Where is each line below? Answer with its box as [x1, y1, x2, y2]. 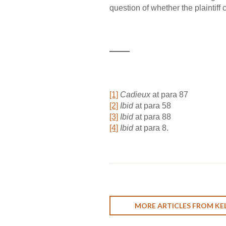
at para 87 [150, 90, 188, 99]
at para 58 [133, 101, 171, 110]
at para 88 [133, 112, 171, 122]
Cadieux [120, 90, 150, 99]
